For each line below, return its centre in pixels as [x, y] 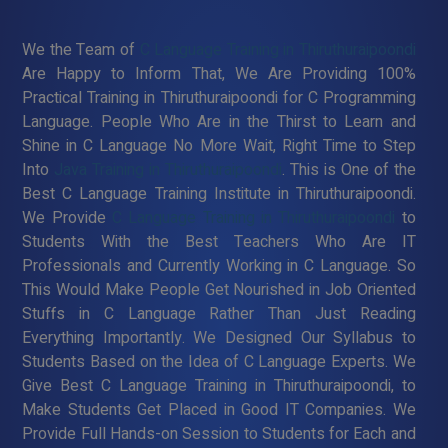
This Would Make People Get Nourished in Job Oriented [219, 289]
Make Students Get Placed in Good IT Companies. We [219, 409]
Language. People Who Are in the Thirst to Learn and [219, 121]
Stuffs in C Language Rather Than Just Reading [219, 313]
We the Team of [81, 49]
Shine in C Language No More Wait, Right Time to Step [219, 145]
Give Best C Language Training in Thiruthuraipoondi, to [219, 385]
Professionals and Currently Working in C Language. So [219, 265]
